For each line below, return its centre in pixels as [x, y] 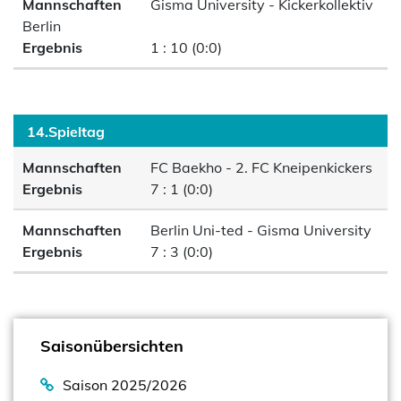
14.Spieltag [66, 132]
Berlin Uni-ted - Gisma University [260, 230]
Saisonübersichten [112, 346]
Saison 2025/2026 [125, 385]
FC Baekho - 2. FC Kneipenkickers [260, 167]
